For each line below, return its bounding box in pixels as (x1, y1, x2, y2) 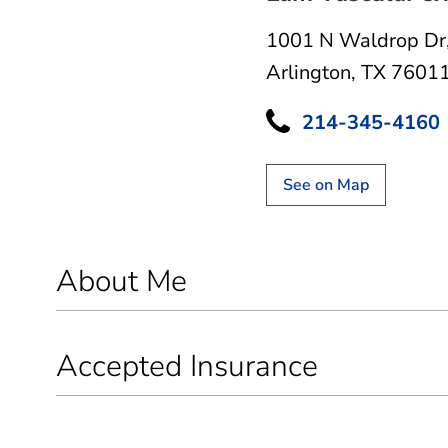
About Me (56, 260, 187, 302)
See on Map (283, 173, 369, 196)
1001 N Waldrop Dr (266, 26, 446, 54)
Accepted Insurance (56, 345, 318, 387)
